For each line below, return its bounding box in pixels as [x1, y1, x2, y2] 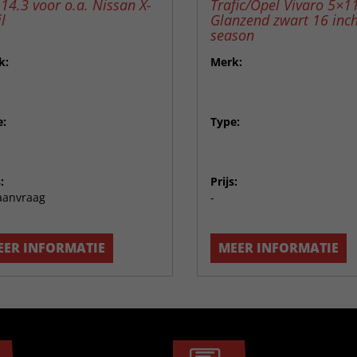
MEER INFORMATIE [218, 239, 339, 257]
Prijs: [210, 173, 237, 189]
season [210, 25, 254, 45]
